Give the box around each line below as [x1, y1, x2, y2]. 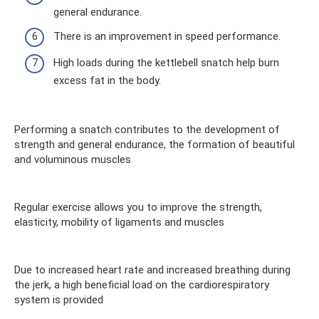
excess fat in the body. [53, 74, 161, 87]
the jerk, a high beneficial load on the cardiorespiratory [14, 278, 269, 291]
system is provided [14, 293, 103, 306]
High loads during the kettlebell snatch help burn [53, 56, 279, 69]
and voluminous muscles [14, 153, 131, 166]
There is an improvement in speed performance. [53, 29, 281, 43]
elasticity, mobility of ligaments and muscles [14, 216, 224, 229]
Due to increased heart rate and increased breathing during [14, 263, 291, 276]
